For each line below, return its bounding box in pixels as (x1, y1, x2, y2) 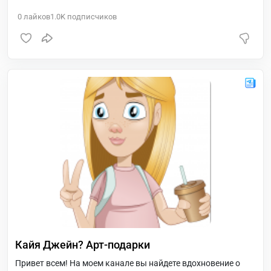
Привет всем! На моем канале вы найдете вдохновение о (15, 258, 240, 268)
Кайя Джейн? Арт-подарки (15, 238, 150, 251)
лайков (22, 12, 50, 21)
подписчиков (65, 12, 117, 21)
